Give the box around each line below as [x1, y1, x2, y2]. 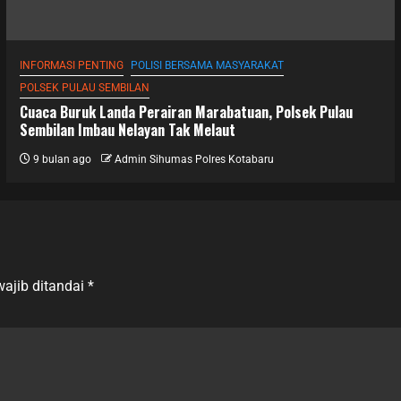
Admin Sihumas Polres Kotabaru [114, 152, 274, 166]
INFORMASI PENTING [19, 58, 124, 72]
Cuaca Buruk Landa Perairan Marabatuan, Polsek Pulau [19, 100, 353, 123]
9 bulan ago [30, 152, 91, 166]
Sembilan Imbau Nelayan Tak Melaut [19, 118, 235, 141]
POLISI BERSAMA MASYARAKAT [130, 58, 284, 72]
